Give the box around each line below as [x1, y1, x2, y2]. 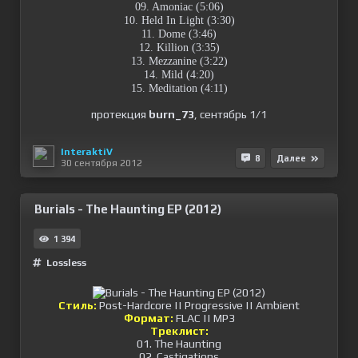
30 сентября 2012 [61, 157, 142, 169]
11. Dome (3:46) [141, 28, 217, 40]
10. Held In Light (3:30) [123, 14, 235, 26]
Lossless [46, 257, 86, 268]
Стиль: [58, 299, 97, 312]
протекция [91, 108, 149, 121]
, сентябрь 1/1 [194, 108, 267, 121]
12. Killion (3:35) [138, 42, 220, 54]
